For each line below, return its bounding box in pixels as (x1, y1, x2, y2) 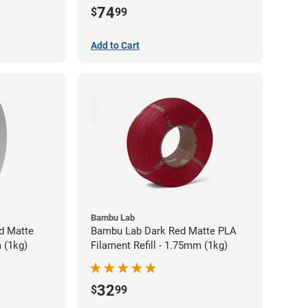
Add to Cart (91, 39, 140, 51)
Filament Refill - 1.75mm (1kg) (91, 239, 228, 252)
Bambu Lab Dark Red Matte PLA (91, 224, 236, 237)
